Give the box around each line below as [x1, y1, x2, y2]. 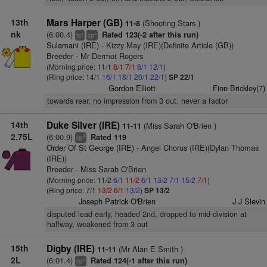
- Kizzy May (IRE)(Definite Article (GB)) [98, 39, 234, 51]
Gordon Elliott [108, 82, 156, 94]
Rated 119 [88, 132, 126, 142]
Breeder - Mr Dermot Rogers [46, 50, 143, 61]
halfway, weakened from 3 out [46, 219, 148, 229]
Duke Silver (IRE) [46, 119, 120, 132]
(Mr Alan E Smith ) [116, 243, 183, 254]
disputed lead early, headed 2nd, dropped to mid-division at [46, 209, 247, 219]
